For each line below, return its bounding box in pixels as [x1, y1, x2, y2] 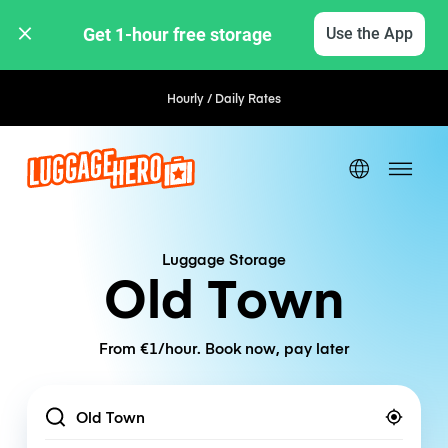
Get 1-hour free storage [83, 23, 277, 45]
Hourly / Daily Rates [167, 90, 281, 106]
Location [43, 415, 81, 427]
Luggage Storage [162, 248, 286, 269]
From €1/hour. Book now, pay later [99, 338, 349, 358]
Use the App [325, 24, 413, 43]
